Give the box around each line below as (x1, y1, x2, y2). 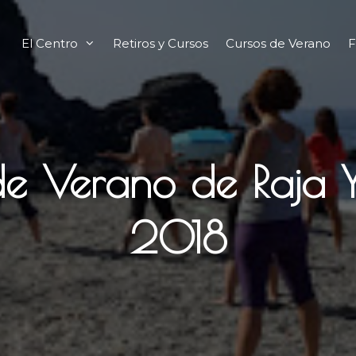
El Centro (21, 36, 78, 51)
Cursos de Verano (225, 36, 331, 51)
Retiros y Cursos (112, 36, 208, 51)
